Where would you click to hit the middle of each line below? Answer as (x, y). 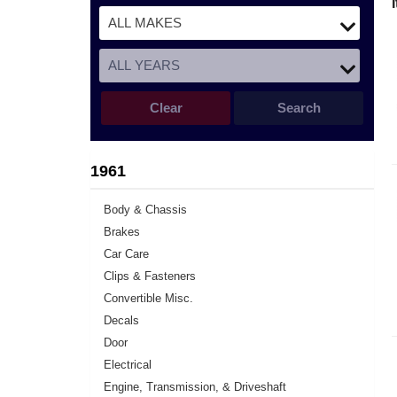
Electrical (128, 365)
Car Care (126, 254)
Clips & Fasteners (150, 276)
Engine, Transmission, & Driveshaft (195, 387)
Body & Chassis (145, 210)
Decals (121, 320)
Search (299, 108)
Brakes (122, 232)
